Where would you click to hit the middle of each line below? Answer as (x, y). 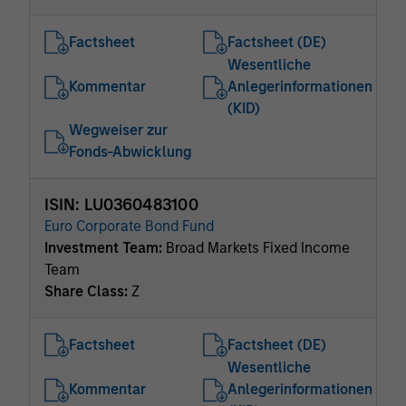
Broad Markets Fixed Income (258, 248)
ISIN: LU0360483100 (121, 205)
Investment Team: (105, 248)
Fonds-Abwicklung (130, 152)
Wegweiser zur (118, 130)
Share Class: (88, 291)
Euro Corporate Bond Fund (129, 226)
